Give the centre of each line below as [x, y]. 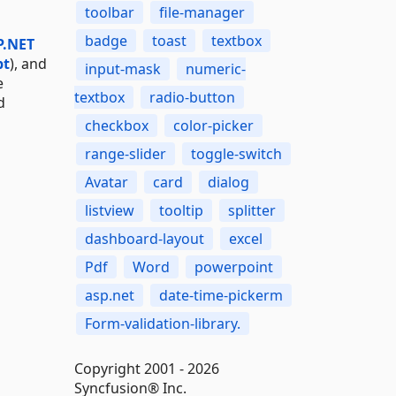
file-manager [202, 12]
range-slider [125, 154]
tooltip [181, 210]
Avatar [106, 182]
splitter [251, 210]
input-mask [122, 69]
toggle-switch [236, 154]
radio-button [192, 97]
